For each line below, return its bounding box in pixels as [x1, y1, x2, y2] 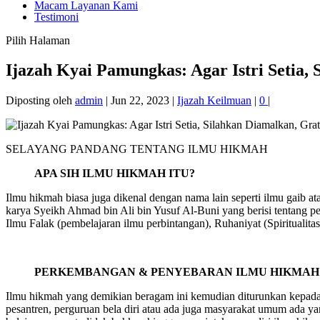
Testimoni [34, 10, 79, 23]
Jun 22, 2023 [111, 94, 169, 107]
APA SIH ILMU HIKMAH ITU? [34, 167, 195, 180]
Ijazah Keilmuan [177, 94, 251, 107]
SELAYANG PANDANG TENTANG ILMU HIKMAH [6, 143, 268, 156]
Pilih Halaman [6, 34, 70, 46]
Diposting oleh [6, 94, 75, 107]
